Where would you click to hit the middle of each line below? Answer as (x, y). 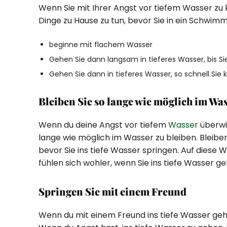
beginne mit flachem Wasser (101, 44)
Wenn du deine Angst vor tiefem (103, 125)
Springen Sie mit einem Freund (112, 191)
